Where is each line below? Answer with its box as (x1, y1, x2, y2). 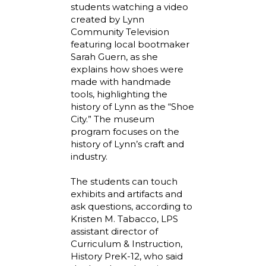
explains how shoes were (71, 63, 183, 75)
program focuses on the (71, 125, 179, 137)
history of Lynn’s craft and (71, 138, 184, 150)
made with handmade (71, 75, 171, 87)
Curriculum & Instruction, (71, 237, 182, 249)
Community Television (71, 26, 169, 37)
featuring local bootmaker (71, 38, 189, 50)
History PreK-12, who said (71, 250, 183, 262)
